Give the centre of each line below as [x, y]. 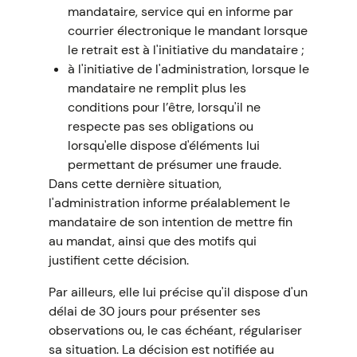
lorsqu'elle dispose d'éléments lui [163, 145]
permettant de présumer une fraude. [174, 165]
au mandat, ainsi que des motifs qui [152, 241]
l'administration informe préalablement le [169, 203]
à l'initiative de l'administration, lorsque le [188, 69]
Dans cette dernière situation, [135, 184]
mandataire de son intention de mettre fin [170, 222]
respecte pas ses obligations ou [160, 126]
